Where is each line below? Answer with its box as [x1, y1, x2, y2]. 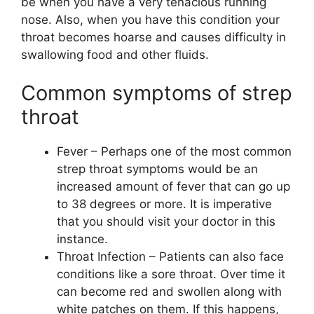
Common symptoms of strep [21, 81, 292, 106]
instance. [57, 232, 108, 247]
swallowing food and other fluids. [21, 47, 209, 62]
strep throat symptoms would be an [57, 162, 258, 177]
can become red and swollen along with [57, 285, 282, 299]
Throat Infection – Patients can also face [57, 250, 284, 264]
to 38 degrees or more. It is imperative [57, 197, 272, 212]
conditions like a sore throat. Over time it [57, 267, 285, 282]
